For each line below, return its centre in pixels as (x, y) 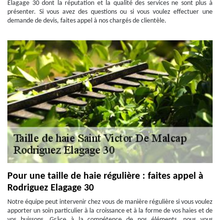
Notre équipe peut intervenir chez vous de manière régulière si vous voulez (110, 202)
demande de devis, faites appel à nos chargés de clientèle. (87, 21)
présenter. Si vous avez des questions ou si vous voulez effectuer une (110, 12)
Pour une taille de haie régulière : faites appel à (105, 176)
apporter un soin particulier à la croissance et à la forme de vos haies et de (110, 211)
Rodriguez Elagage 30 (51, 188)
